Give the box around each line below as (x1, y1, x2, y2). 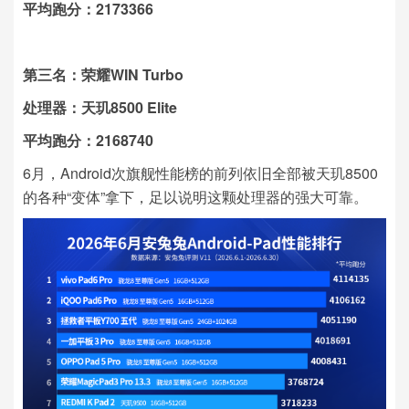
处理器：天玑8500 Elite (23, 97, 177, 119)
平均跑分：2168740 (23, 130, 153, 152)
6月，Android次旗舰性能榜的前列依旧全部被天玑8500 (23, 163, 378, 184)
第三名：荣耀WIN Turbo (23, 64, 184, 86)
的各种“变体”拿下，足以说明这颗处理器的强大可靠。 (23, 186, 368, 208)
